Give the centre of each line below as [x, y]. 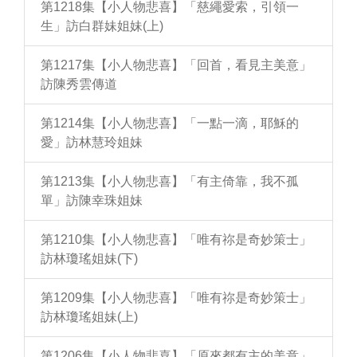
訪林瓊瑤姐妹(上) [89, 317]
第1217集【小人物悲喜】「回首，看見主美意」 [176, 65]
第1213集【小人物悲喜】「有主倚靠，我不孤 [170, 181]
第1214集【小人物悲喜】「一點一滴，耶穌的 [170, 123]
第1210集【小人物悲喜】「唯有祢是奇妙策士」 [176, 239]
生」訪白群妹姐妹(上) [102, 26]
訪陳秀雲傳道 [79, 84]
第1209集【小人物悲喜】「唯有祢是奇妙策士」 [176, 298]
